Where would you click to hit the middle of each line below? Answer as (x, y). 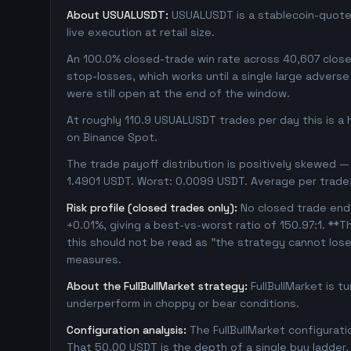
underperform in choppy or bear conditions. (183, 303)
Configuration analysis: (127, 330)
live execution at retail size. (141, 32)
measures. (94, 259)
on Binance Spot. (112, 137)
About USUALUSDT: (118, 15)
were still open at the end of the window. (178, 93)
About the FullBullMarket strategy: (157, 286)
